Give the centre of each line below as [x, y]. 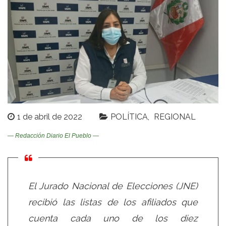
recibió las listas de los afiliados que [113, 202]
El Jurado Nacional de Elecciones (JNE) [113, 186]
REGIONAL [175, 117]
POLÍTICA [129, 117]
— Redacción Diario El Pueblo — [53, 135]
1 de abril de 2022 [50, 117]
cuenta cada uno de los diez [113, 218]
